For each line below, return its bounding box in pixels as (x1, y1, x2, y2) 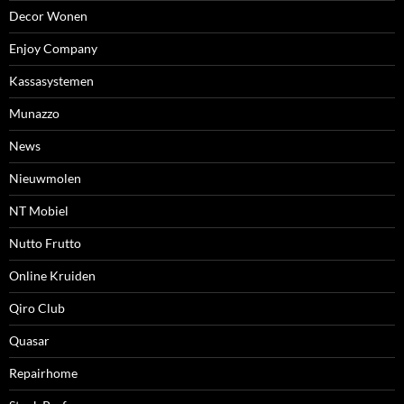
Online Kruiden (9, 268, 96, 283)
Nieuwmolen (9, 170, 81, 186)
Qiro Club (9, 300, 65, 316)
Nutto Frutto (9, 235, 81, 251)
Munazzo (9, 106, 60, 121)
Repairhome (9, 365, 78, 381)
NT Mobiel (9, 203, 69, 218)
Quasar (9, 333, 50, 348)
